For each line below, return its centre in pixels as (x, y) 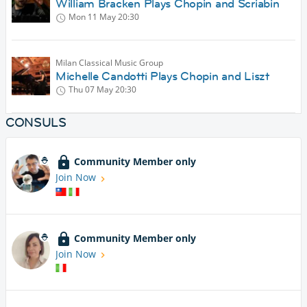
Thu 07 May (91, 90)
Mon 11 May (92, 17)
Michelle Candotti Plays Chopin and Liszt (162, 76)
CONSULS (36, 123)
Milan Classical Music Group (109, 63)
